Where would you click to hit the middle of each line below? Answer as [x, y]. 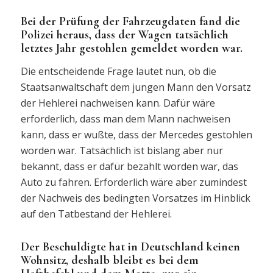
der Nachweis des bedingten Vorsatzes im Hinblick [135, 198]
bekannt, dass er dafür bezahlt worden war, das [129, 166]
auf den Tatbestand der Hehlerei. [96, 214]
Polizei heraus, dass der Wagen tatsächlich [124, 35]
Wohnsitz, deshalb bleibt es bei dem [109, 260]
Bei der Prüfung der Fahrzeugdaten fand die [130, 22]
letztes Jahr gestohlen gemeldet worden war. [131, 48]
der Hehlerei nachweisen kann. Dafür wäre [118, 103]
